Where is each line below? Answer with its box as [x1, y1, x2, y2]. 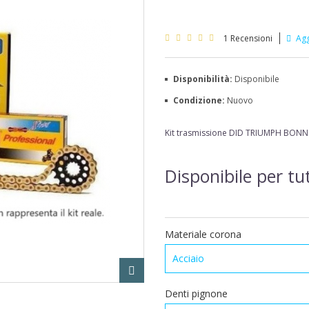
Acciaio [172, 252, 204, 265]
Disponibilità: [173, 73, 232, 85]
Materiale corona [165, 228, 244, 241]
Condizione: [173, 94, 227, 106]
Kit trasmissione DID [165, 127, 246, 139]
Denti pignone [165, 287, 230, 300]
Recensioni [228, 32, 272, 44]
